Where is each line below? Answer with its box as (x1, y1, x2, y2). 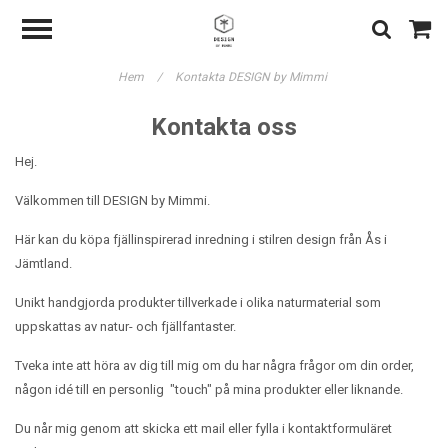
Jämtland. (15, 256, 72, 271)
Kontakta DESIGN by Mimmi (175, 70, 330, 84)
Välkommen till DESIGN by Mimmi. (15, 193, 210, 208)
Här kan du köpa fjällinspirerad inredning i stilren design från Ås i (15, 232, 387, 247)
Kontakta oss (151, 113, 297, 141)
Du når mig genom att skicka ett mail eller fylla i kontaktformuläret (15, 421, 392, 436)
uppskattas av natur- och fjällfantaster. (15, 319, 236, 334)
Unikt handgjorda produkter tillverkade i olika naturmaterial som (15, 295, 381, 310)
